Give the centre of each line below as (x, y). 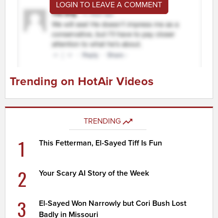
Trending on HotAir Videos (82, 81)
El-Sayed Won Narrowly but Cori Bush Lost (113, 203)
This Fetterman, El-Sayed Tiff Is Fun (101, 143)
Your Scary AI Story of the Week (94, 173)
